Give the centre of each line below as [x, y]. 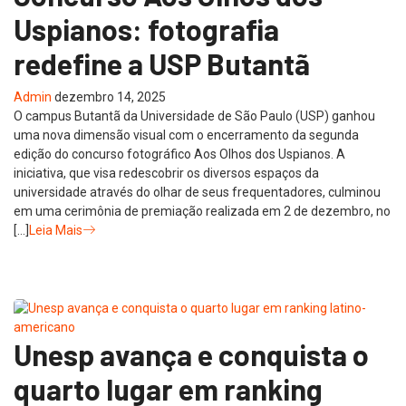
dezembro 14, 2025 [110, 97]
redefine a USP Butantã [162, 63]
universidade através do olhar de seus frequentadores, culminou [197, 192]
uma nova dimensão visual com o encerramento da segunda [186, 135]
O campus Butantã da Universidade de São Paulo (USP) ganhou [194, 116]
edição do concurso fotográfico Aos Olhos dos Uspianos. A [179, 154]
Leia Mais [56, 230]
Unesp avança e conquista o [191, 354]
